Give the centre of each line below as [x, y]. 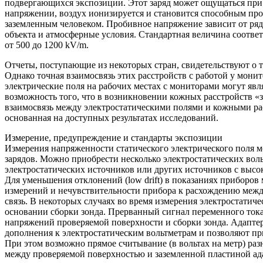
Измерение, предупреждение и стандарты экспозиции [114, 137]
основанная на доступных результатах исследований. [112, 117]
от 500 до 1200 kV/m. [47, 45]
